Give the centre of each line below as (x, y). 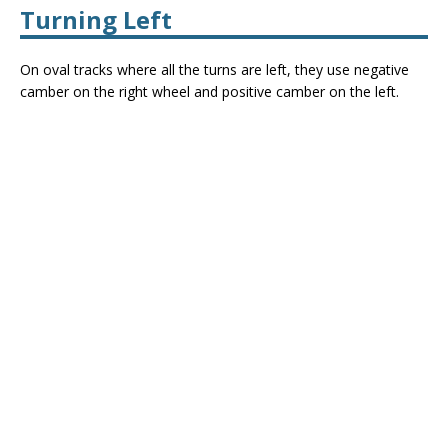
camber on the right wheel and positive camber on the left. (209, 91)
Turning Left (96, 19)
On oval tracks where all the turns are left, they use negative (214, 69)
